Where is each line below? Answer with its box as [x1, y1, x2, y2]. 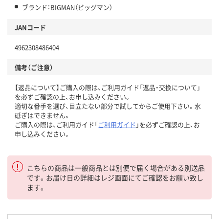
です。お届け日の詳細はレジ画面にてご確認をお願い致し [27, 173, 203, 183]
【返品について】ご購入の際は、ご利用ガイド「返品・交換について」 [15, 83, 200, 92]
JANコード [15, 22, 46, 32]
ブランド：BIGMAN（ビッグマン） [22, 2, 112, 12]
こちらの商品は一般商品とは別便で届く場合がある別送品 [27, 163, 205, 173]
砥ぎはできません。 [15, 110, 70, 120]
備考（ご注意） [15, 63, 53, 72]
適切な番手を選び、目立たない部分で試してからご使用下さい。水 [15, 101, 201, 111]
